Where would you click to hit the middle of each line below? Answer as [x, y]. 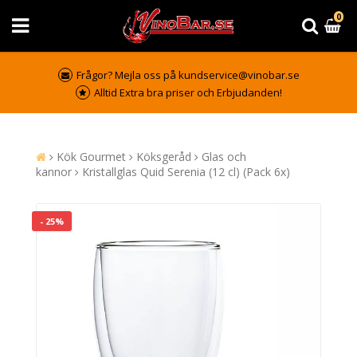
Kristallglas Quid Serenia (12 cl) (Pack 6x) [186, 172]
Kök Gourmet [91, 157]
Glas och [224, 157]
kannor [54, 172]
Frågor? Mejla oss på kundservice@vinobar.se [188, 75]
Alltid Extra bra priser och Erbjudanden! [188, 92]
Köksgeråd [164, 157]
